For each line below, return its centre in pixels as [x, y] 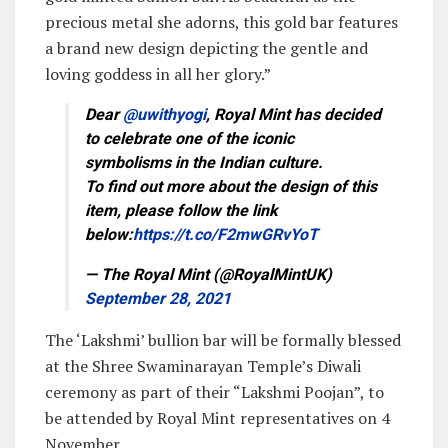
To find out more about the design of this [231, 186]
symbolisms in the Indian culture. [204, 162]
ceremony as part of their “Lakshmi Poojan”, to [214, 391]
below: [109, 234]
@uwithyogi [164, 114]
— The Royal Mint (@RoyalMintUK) [208, 274]
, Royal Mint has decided [293, 114]
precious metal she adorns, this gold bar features [221, 21]
